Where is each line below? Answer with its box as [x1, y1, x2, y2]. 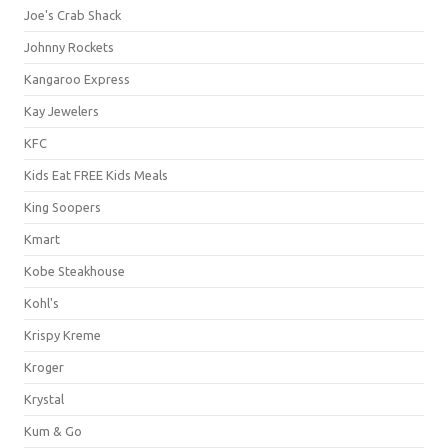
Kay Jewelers [24, 104, 99, 118]
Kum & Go [24, 424, 82, 438]
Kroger [24, 360, 64, 374]
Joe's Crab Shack [24, 8, 121, 22]
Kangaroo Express [24, 72, 130, 86]
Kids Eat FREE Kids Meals [24, 168, 168, 182]
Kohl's [24, 296, 59, 310]
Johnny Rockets [24, 40, 114, 54]
